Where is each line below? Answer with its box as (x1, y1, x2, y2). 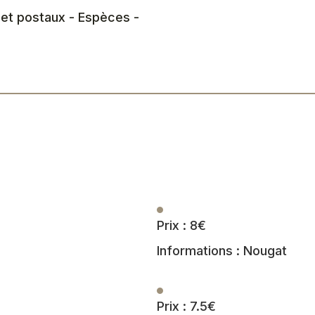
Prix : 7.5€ (157, 298, 217, 314)
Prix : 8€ (157, 217, 207, 233)
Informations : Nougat (157, 243, 288, 258)
